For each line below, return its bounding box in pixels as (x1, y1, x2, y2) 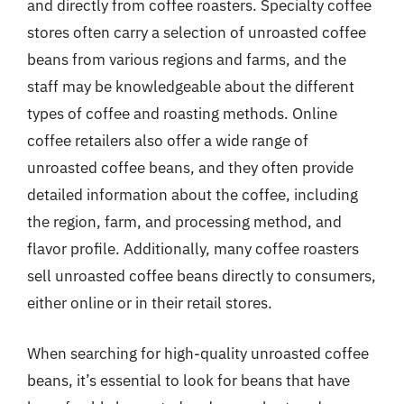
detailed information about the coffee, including (27, 185, 358, 205)
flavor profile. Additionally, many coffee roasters (27, 239, 359, 259)
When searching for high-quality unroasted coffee (27, 343, 369, 363)
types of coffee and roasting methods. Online (27, 104, 337, 124)
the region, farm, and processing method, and (27, 212, 342, 232)
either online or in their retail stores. (27, 293, 272, 313)
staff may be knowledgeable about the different (27, 77, 354, 96)
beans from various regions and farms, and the (27, 50, 346, 69)
